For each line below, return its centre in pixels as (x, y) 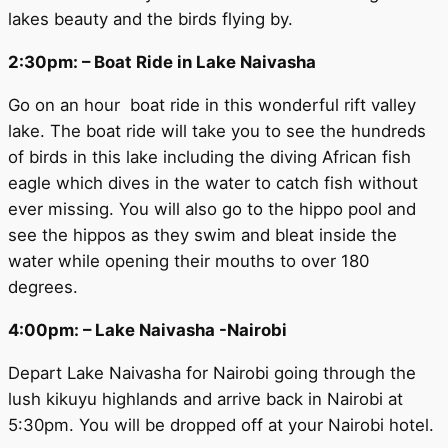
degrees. (43, 286)
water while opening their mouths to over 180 (188, 260)
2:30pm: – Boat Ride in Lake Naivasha (162, 62)
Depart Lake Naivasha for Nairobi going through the (212, 372)
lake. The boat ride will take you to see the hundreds (217, 130)
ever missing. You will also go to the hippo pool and (212, 208)
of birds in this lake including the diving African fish (209, 156)
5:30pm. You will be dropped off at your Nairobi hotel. (221, 424)
